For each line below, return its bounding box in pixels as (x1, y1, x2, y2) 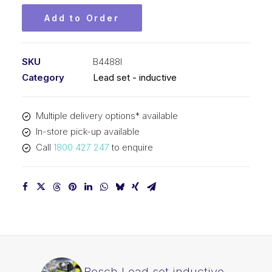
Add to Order (44, 13, 120, 23)
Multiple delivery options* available (35, 110, 178, 121)
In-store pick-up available (35, 126, 140, 137)
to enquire (109, 141, 153, 153)
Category (22, 72, 64, 83)
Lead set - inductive (93, 72, 177, 83)
